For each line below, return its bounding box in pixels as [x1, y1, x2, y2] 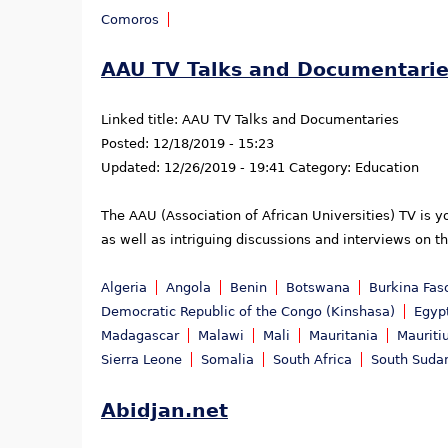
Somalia [201, 352, 254, 368]
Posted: [101, 136, 153, 152]
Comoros [101, 11, 159, 27]
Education [355, 160, 419, 176]
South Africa [273, 352, 352, 368]
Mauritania [309, 328, 378, 344]
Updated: [101, 160, 164, 176]
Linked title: [101, 112, 182, 128]
